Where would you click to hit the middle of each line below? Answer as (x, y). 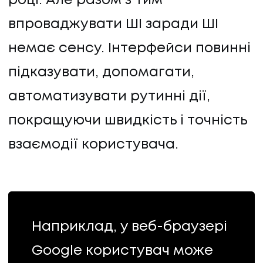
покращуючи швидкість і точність (128, 120)
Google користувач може (122, 251)
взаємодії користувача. (93, 144)
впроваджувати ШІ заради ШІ (113, 24)
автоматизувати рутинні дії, (109, 96)
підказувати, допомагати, (101, 72)
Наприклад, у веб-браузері (129, 227)
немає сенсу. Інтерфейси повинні (129, 48)
